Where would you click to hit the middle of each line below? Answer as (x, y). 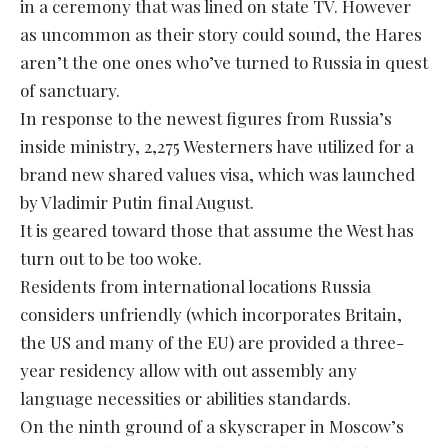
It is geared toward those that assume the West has (217, 229)
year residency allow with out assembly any (188, 369)
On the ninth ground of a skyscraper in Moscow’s (212, 425)
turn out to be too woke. (111, 257)
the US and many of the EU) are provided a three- (212, 341)
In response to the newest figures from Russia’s (206, 117)
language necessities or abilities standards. (185, 397)
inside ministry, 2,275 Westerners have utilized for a (217, 145)
